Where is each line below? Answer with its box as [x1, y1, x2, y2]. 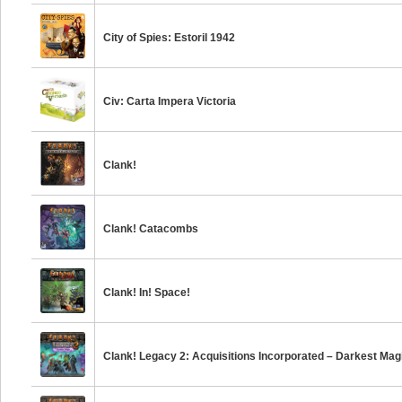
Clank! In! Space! [103, 286, 191, 299]
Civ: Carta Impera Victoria [103, 95, 237, 108]
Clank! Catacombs [103, 223, 199, 235]
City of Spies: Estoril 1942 [103, 31, 236, 44]
